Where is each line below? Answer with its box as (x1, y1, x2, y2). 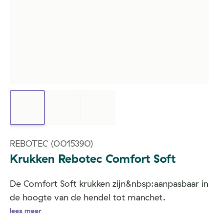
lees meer (10, 206, 41, 215)
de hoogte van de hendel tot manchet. (10, 192, 166, 203)
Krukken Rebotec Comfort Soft (10, 151, 175, 166)
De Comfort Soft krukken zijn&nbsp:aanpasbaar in (10, 178, 208, 189)
